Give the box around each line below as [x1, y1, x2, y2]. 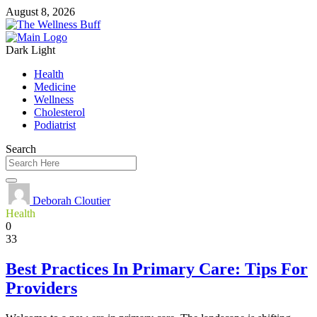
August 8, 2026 [6, 6, 75, 18]
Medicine [34, 81, 76, 93]
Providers [6, 278, 77, 297]
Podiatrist [34, 119, 76, 131]
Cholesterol [34, 106, 85, 118]
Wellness [34, 93, 74, 105]
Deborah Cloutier [30, 195, 110, 207]
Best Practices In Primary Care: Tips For [6, 259, 308, 278]
